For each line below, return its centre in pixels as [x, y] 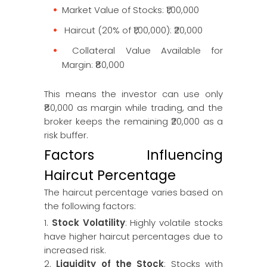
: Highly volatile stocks [174, 223]
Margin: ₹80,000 [93, 65]
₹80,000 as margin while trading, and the [133, 108]
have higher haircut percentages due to [133, 236]
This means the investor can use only [133, 94]
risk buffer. [66, 135]
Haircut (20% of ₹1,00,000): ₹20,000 [132, 30]
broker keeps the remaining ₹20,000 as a [133, 121]
